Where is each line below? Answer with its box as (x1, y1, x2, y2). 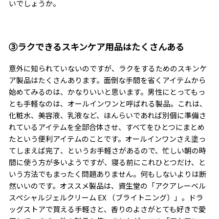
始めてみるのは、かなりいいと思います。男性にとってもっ (8, 87, 205, 97)
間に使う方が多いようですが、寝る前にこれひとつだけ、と (8, 157, 206, 167)
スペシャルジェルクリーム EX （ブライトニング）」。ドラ (8, 192, 203, 202)
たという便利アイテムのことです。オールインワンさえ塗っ (8, 133, 206, 144)
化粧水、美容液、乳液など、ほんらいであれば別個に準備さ (8, 110, 206, 120)
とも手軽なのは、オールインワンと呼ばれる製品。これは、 (8, 98, 207, 109)
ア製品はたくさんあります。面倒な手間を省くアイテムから (8, 75, 206, 85)
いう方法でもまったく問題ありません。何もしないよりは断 (8, 169, 206, 179)
